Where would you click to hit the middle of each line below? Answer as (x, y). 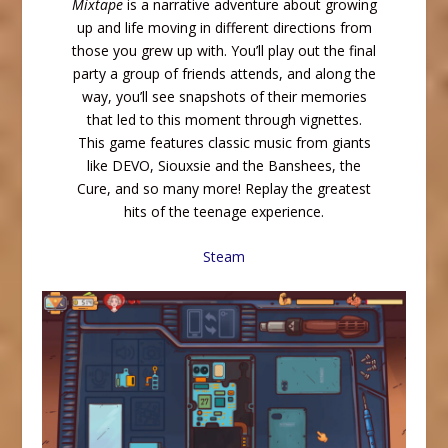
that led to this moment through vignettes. (224, 120)
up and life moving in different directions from (224, 28)
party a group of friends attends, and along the (224, 74)
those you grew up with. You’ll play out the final (224, 51)
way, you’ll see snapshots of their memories (224, 97)
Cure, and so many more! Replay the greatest (224, 189)
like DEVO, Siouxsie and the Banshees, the (224, 166)
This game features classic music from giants (224, 143)
